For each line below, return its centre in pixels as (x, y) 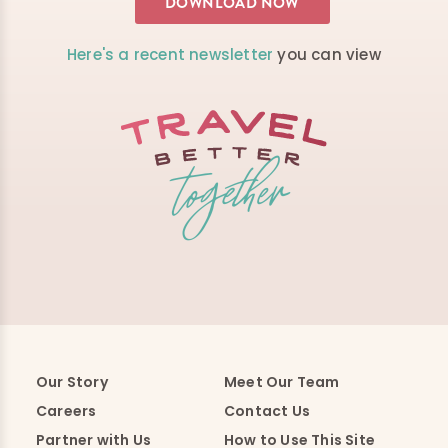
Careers (66, 410)
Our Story (71, 381)
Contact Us (267, 410)
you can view (327, 54)
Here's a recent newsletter (170, 54)
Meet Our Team (282, 381)
